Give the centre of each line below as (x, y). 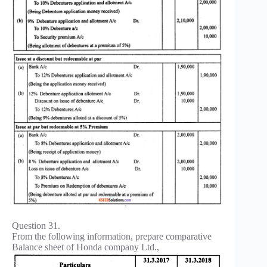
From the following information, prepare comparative (112, 237)
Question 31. (36, 226)
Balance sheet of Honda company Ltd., (86, 247)
